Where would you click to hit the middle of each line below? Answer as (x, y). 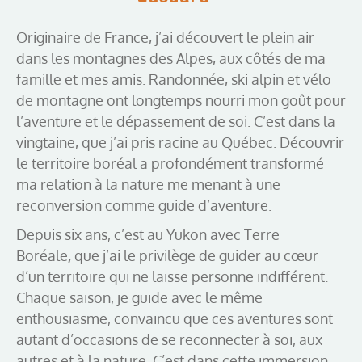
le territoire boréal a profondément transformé (170, 163)
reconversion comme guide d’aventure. (144, 205)
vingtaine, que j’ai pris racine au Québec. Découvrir (180, 142)
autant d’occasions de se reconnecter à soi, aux (169, 339)
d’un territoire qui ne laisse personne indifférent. (172, 276)
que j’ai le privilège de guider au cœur (195, 255)
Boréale (42, 255)
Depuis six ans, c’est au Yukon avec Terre (148, 234)
